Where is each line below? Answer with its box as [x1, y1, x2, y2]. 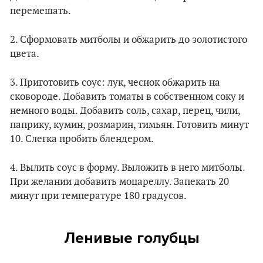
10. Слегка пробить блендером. [10, 133, 154, 146]
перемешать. [10, 5, 71, 18]
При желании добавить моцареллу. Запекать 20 [10, 176, 229, 188]
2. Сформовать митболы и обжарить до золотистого [10, 34, 247, 46]
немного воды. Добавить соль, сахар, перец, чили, [10, 105, 240, 117]
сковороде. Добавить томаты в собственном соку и [10, 91, 244, 103]
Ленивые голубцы [63, 229, 200, 248]
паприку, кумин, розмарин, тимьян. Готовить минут [10, 119, 249, 131]
